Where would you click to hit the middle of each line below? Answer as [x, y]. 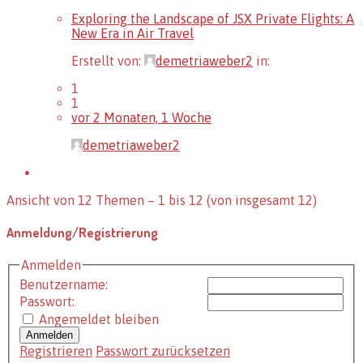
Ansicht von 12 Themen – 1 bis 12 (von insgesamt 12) [162, 200]
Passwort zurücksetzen [163, 350]
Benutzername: [64, 284]
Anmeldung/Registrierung [82, 233]
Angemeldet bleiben [99, 319]
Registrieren [56, 350]
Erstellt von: [108, 60]
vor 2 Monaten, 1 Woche [141, 117]
